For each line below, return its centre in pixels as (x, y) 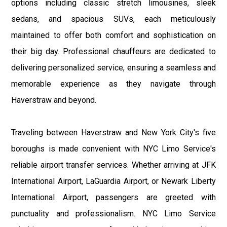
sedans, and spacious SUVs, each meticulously (113, 19)
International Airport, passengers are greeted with (113, 197)
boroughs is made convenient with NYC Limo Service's (113, 148)
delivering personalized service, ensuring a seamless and (113, 67)
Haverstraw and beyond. (54, 100)
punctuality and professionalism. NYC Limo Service (113, 213)
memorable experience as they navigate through (113, 84)
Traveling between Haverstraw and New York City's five (113, 132)
